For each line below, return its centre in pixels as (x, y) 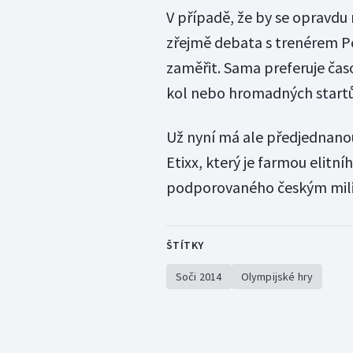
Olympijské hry (277, 277)
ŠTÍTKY (185, 245)
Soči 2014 (199, 277)
